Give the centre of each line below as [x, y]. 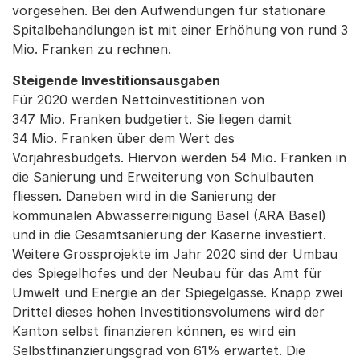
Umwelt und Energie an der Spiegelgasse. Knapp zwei [177, 292]
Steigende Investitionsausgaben [116, 80]
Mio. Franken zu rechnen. [92, 49]
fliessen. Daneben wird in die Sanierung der [145, 196]
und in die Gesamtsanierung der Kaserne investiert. [169, 235]
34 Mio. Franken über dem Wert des [123, 138]
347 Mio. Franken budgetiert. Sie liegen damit [152, 119]
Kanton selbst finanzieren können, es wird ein [154, 331]
